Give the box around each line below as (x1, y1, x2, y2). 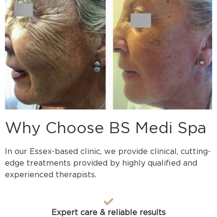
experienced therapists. (5, 170, 96, 179)
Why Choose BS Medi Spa (5, 118, 206, 137)
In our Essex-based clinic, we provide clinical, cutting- (5, 146, 211, 156)
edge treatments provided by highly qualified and (5, 158, 197, 168)
